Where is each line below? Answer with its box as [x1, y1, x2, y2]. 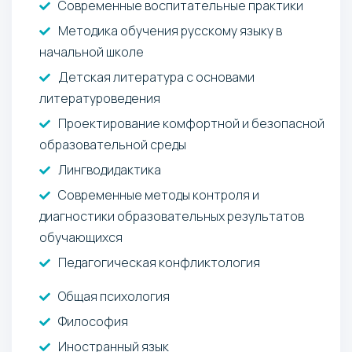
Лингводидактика [58, 160, 161, 178]
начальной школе [39, 42, 144, 60]
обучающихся [39, 228, 123, 246]
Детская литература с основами [58, 68, 255, 86]
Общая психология [58, 287, 170, 305]
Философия [58, 312, 128, 330]
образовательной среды [39, 135, 186, 153]
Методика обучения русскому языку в [58, 21, 282, 39]
